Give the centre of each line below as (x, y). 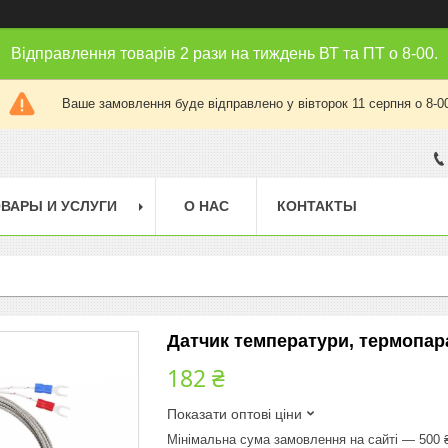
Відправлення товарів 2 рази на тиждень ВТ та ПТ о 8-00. (224, 53)
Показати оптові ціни (234, 413)
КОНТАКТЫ (317, 205)
